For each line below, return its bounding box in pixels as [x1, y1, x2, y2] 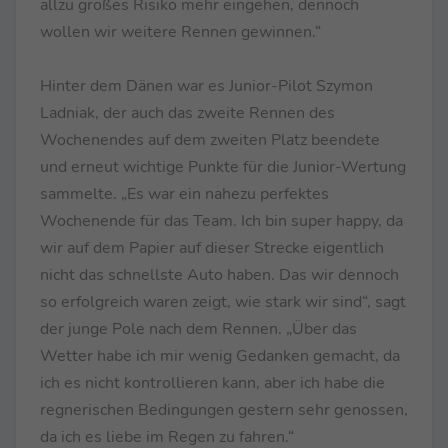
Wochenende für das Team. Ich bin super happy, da [40, 209, 403, 232]
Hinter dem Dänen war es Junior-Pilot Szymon [40, 74, 373, 97]
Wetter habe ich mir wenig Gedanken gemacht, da [40, 344, 400, 367]
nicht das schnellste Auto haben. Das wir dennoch [40, 263, 399, 286]
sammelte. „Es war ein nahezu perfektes [40, 182, 329, 205]
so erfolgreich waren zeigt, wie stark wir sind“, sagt [40, 290, 406, 313]
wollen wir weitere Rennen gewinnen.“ [40, 20, 321, 43]
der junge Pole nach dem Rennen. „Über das [40, 317, 357, 340]
